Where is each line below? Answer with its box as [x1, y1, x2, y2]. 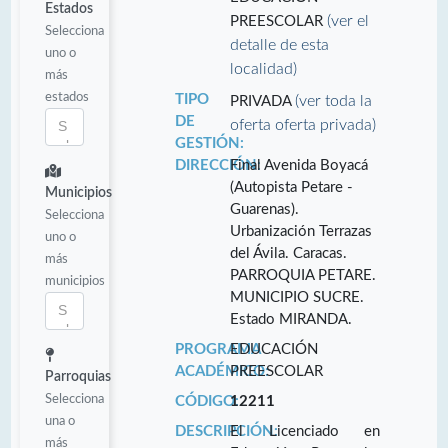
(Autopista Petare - [230, 179, 354, 195]
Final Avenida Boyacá [230, 157, 369, 173]
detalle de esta [230, 36, 330, 53]
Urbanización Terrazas [230, 223, 373, 239]
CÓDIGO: [174, 393, 239, 409]
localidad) [230, 60, 298, 77]
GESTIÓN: [174, 135, 244, 151]
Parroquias [45, 369, 111, 384]
